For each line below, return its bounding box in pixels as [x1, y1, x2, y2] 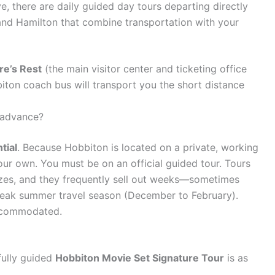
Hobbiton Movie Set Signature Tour [55, 252, 224, 264]
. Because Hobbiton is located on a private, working [17, 141, 258, 153]
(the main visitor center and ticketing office [42, 63, 247, 75]
